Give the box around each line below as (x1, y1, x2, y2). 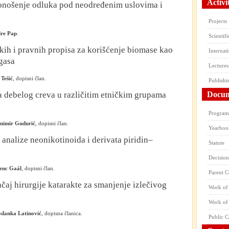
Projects (209, 18, 227, 24)
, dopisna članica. (41, 210, 82, 216)
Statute (209, 140, 224, 146)
